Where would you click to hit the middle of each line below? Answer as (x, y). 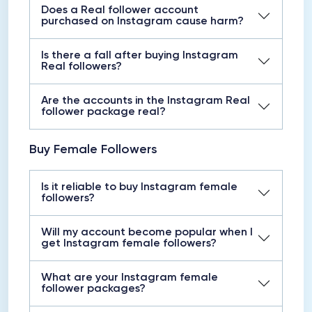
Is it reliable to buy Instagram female (139, 187)
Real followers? (81, 67)
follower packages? (93, 289)
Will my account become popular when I (147, 233)
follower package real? (103, 112)
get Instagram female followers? (129, 244)
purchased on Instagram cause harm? (142, 22)
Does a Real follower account (120, 10)
